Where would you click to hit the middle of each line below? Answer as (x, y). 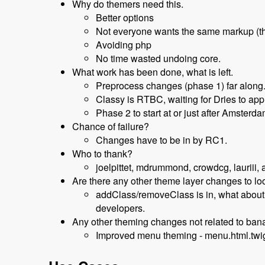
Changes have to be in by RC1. (161, 140)
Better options (125, 18)
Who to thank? (102, 154)
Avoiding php (124, 45)
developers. (120, 208)
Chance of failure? (111, 127)
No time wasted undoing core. (158, 59)
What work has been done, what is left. (153, 72)
